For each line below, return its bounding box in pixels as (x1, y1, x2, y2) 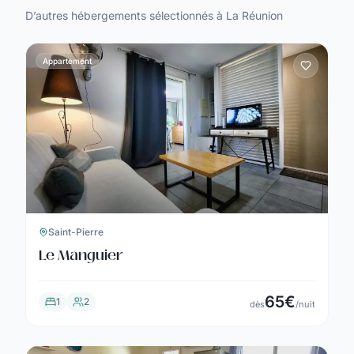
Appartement (43, 55, 92, 66)
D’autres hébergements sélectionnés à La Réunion (25, 9, 283, 22)
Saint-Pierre (48, 226, 104, 239)
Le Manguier (39, 245, 123, 266)
